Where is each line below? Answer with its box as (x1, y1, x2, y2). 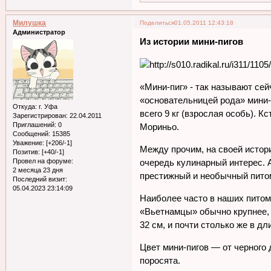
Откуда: (13, 103, 38, 111)
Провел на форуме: (13, 157, 74, 165)
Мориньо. (140, 122, 180, 132)
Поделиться (140, 19, 175, 26)
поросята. (140, 255, 181, 266)
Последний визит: (13, 175, 68, 183)
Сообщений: (13, 130, 51, 138)
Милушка (13, 18, 47, 27)
